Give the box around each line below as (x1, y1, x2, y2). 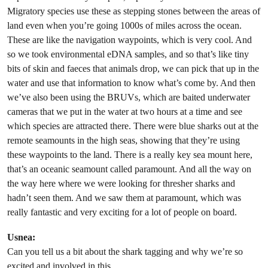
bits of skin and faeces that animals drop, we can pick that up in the (7, 63, 259, 75)
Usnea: (7, 232, 35, 243)
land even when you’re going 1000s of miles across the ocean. (7, 20, 242, 32)
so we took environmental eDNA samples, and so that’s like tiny (7, 48, 249, 60)
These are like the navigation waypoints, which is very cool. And (7, 34, 252, 46)
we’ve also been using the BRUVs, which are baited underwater (7, 92, 250, 103)
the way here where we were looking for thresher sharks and (7, 178, 235, 190)
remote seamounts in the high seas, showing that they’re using (7, 135, 240, 147)
